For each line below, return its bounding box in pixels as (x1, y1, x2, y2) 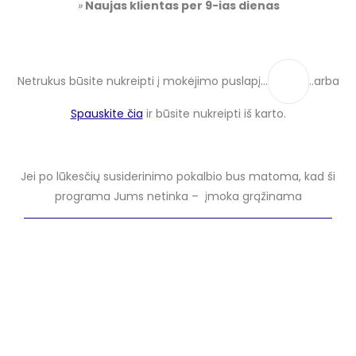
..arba (308, 73, 339, 90)
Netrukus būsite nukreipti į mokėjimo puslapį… (17, 73, 268, 90)
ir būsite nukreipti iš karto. (142, 106, 286, 122)
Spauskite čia (70, 106, 143, 122)
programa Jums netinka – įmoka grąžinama (54, 188, 302, 204)
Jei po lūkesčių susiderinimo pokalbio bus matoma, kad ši (21, 168, 335, 184)
